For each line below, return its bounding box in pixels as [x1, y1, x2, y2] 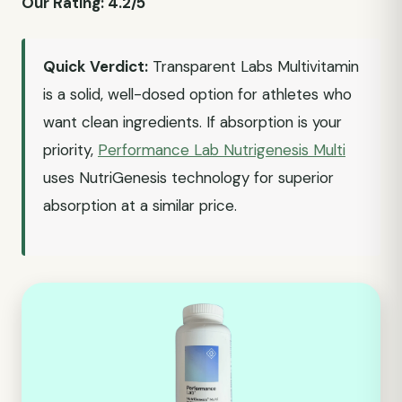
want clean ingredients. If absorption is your [43, 112, 342, 132]
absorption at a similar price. [43, 196, 237, 215]
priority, [43, 140, 98, 160]
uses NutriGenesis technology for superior [43, 168, 334, 188]
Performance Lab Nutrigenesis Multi [98, 140, 345, 160]
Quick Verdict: [43, 57, 148, 76]
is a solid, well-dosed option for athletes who [43, 84, 352, 104]
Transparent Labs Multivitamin [148, 57, 359, 76]
